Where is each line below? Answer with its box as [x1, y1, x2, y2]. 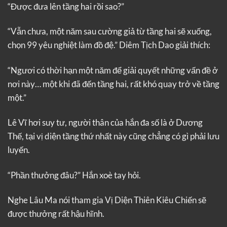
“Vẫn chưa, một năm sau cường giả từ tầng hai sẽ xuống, [8, 26, 212, 37]
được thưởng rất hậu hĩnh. [8, 208, 104, 219]
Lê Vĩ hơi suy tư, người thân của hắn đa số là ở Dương [8, 117, 203, 128]
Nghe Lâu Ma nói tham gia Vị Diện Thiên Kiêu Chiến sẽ [8, 195, 206, 206]
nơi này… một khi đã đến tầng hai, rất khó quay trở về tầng [8, 78, 219, 89]
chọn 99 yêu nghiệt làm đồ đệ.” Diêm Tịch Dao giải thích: [8, 40, 210, 51]
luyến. [8, 144, 30, 156]
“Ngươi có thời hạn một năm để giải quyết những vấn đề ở [8, 64, 218, 75]
